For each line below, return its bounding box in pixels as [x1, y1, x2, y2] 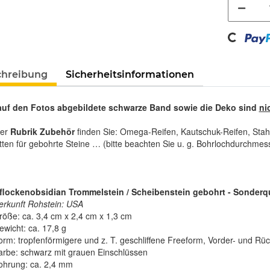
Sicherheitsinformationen [65, 69, 194, 81]
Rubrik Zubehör [10, 125, 75, 138]
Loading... [202, 28, 239, 64]
